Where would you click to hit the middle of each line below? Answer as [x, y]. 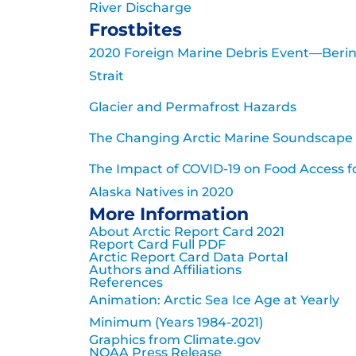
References [126, 283]
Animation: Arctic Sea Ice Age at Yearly [214, 300]
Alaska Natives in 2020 [161, 192]
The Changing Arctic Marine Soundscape [221, 138]
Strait [106, 76]
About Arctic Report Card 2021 [187, 232]
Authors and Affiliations [165, 270]
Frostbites [135, 30]
